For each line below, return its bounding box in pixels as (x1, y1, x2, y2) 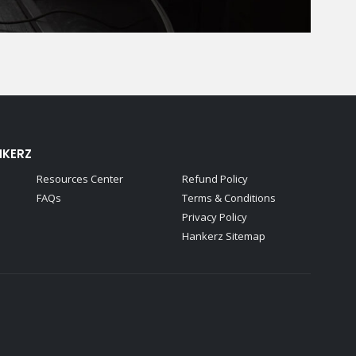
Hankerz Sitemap (181, 228, 265, 243)
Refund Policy (181, 171, 248, 186)
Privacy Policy (181, 209, 247, 224)
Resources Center (37, 171, 124, 186)
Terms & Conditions (181, 190, 276, 205)
